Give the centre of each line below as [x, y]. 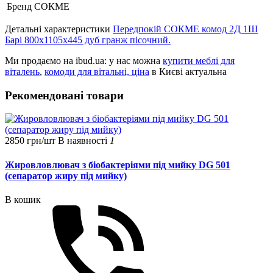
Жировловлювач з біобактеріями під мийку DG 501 [118, 165]
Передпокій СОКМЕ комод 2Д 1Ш [185, 29]
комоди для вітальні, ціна [97, 71]
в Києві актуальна [188, 71]
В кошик [23, 199]
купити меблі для [199, 60]
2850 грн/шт [31, 141]
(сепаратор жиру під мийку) [66, 175]
